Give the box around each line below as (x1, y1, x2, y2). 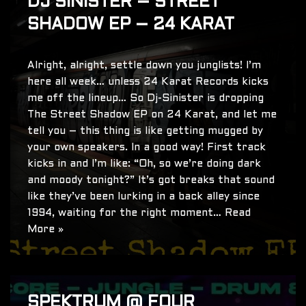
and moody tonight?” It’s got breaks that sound (27, 176, 275, 186)
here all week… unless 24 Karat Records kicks (27, 77, 268, 87)
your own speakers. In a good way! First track (27, 143, 266, 153)
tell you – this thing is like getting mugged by (27, 126, 263, 137)
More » (27, 225, 64, 235)
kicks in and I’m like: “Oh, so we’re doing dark (27, 159, 261, 169)
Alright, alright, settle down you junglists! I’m (27, 61, 261, 71)
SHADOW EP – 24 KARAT (27, 18, 234, 33)
